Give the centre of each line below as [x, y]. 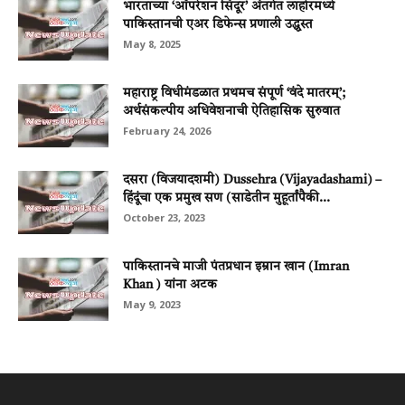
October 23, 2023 [164, 218]
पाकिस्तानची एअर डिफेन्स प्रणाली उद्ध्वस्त [218, 25]
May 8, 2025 [152, 44]
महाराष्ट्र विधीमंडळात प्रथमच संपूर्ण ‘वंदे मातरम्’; [234, 94]
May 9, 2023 [152, 305]
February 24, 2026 [167, 131]
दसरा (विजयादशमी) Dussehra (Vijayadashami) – [252, 180]
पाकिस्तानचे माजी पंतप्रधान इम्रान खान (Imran [236, 267]
